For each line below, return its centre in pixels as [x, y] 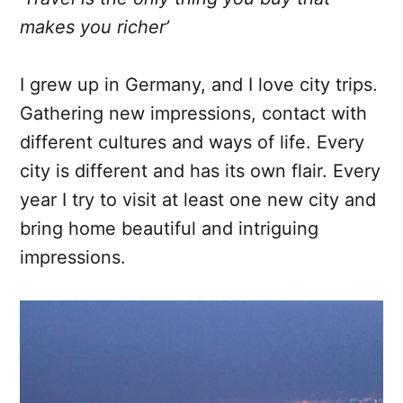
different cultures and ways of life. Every [192, 142]
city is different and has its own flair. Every [200, 170]
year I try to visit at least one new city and [198, 199]
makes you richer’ [94, 27]
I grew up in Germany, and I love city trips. [199, 84]
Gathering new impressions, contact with [193, 113]
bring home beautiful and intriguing [169, 228]
